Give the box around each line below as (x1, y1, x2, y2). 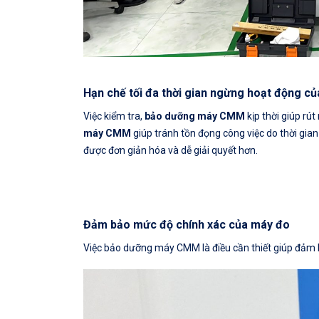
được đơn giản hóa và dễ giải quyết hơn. (83, 144, 258, 156)
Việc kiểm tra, (83, 110, 145, 122)
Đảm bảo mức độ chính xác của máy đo (83, 218, 290, 232)
